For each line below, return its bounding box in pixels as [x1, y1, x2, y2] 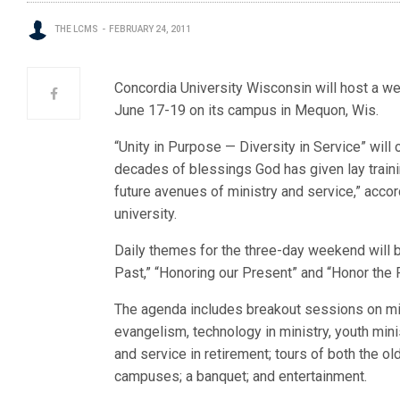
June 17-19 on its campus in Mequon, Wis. [114, 102, 379, 119]
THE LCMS [54, 24, 98, 34]
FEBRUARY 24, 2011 [109, 24, 192, 34]
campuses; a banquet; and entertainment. [114, 368, 368, 385]
